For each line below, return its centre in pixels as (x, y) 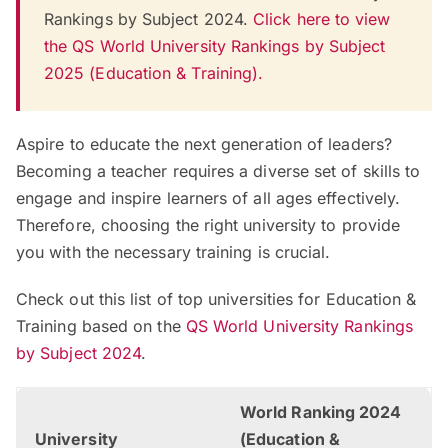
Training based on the (101, 326)
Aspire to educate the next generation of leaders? (204, 144)
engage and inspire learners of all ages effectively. (208, 198)
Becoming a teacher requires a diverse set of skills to (218, 171)
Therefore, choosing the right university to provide (208, 225)
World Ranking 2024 (321, 412)
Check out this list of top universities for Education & (216, 299)
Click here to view (322, 19)
